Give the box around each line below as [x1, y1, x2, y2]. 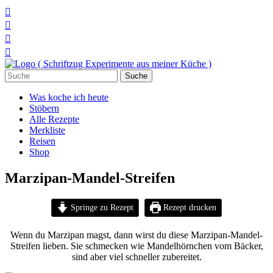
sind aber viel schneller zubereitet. [71, 251, 202, 262]
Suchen [4, 69, 33, 79]
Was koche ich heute [29, 92, 108, 102]
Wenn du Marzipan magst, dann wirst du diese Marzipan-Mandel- [10, 229, 263, 240]
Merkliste [29, 125, 65, 135]
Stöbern [29, 103, 59, 113]
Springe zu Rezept [68, 202, 133, 212]
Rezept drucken [161, 202, 217, 212]
